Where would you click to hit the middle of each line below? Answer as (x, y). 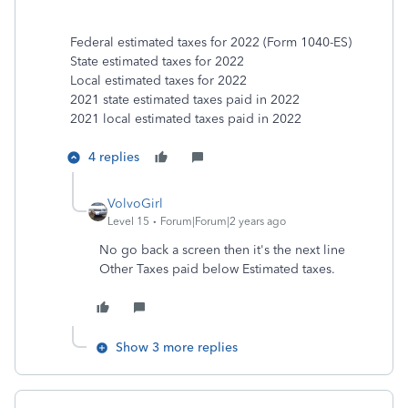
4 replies (114, 157)
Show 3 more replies (177, 347)
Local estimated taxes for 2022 (158, 81)
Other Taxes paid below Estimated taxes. (221, 269)
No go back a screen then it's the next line (222, 250)
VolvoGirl (135, 204)
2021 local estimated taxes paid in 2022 (186, 119)
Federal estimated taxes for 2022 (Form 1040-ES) (211, 42)
